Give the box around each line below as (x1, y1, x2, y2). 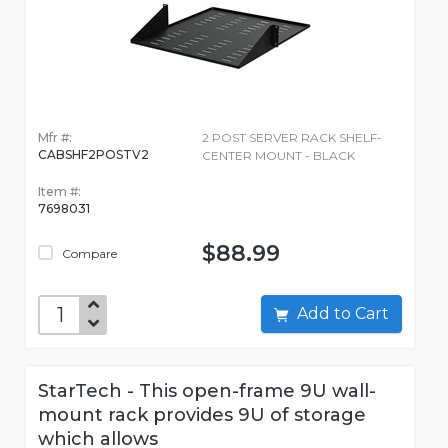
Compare (59, 246, 117, 262)
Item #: (38, 184, 81, 200)
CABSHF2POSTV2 (38, 147, 149, 163)
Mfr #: (38, 130, 72, 146)
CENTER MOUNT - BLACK (201, 148, 355, 164)
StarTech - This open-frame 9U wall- (38, 380, 376, 403)
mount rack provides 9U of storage (38, 404, 366, 427)
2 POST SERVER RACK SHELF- (201, 130, 382, 146)
